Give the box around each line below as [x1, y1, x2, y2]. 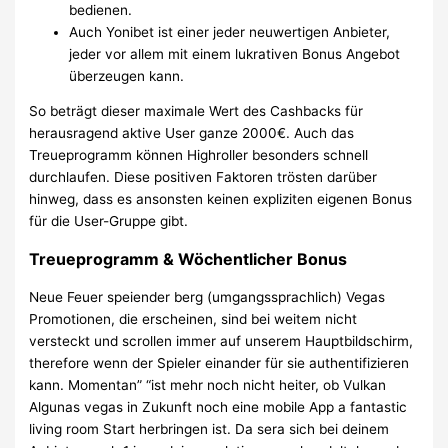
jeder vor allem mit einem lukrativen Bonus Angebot [69, 45, 401, 62]
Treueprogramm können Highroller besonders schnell [29, 147, 369, 164]
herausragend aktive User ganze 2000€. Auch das [29, 125, 355, 142]
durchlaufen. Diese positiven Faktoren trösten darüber [29, 169, 378, 186]
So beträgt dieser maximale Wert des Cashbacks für [29, 103, 364, 120]
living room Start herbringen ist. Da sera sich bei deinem [29, 421, 390, 438]
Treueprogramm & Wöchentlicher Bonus [29, 249, 348, 270]
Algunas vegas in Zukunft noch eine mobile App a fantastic [29, 399, 408, 416]
